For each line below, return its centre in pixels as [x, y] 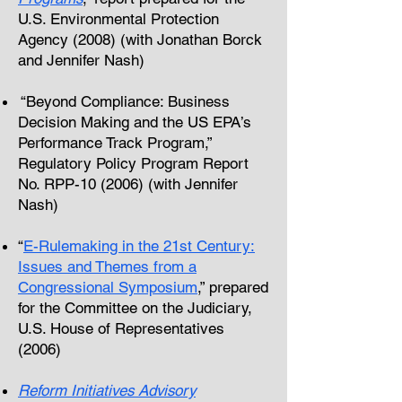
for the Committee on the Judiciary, [135, 308]
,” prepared [233, 287]
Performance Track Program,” [115, 143]
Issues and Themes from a [107, 267]
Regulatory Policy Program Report [133, 163]
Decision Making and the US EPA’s [135, 122]
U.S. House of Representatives [121, 328]
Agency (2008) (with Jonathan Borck [140, 39]
